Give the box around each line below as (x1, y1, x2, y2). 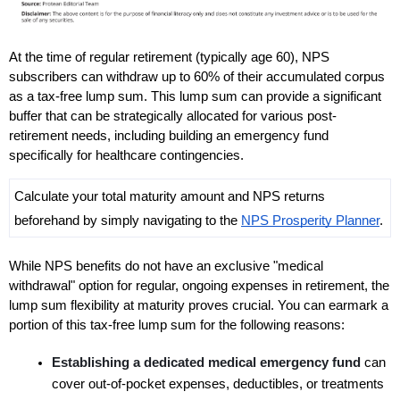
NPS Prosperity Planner (241, 213, 379, 229)
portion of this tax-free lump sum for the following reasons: (9, 317, 345, 332)
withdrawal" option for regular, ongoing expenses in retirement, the (9, 278, 389, 293)
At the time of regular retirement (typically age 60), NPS (9, 50, 329, 65)
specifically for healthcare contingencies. (9, 148, 247, 163)
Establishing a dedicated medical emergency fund (52, 354, 364, 370)
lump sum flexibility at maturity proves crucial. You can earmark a (9, 297, 388, 312)
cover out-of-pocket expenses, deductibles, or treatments (52, 376, 384, 391)
